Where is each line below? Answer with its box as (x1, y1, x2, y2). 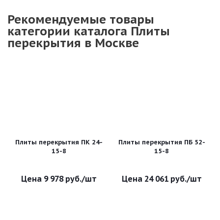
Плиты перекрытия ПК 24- (15, 138, 103, 146)
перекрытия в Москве (7, 35, 139, 51)
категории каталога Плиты (7, 24, 170, 39)
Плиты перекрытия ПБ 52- (118, 138, 205, 146)
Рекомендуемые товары (7, 12, 154, 27)
